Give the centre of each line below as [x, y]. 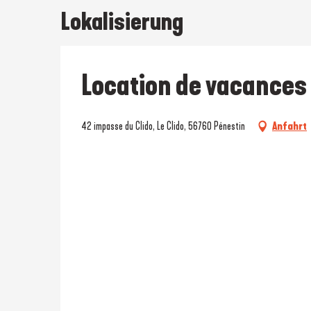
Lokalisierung [122, 21]
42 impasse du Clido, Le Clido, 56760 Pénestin [163, 126]
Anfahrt [289, 126]
